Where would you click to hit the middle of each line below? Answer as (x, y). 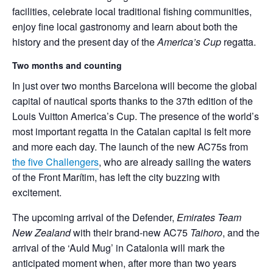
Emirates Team (208, 217)
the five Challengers (55, 161)
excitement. (37, 192)
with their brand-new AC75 (130, 232)
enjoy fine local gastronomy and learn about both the (125, 27)
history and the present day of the (85, 42)
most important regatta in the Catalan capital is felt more (132, 131)
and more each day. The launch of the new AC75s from (130, 146)
